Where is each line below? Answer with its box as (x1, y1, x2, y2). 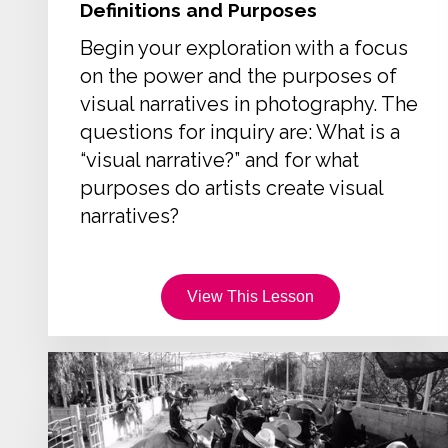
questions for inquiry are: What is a (80, 119, 400, 144)
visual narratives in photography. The (80, 91, 418, 116)
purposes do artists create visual (80, 175, 383, 200)
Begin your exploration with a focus (80, 35, 408, 60)
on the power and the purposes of (80, 63, 397, 88)
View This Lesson (187, 288, 315, 305)
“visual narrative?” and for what (80, 147, 359, 172)
